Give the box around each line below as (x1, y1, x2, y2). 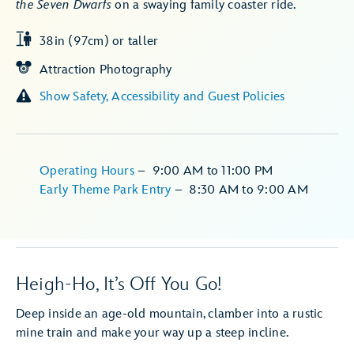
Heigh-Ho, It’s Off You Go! (16, 273, 223, 296)
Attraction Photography (40, 62, 172, 77)
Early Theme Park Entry (40, 183, 175, 198)
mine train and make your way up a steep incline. (16, 326, 296, 341)
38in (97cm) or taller (40, 34, 159, 49)
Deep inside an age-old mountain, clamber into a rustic (16, 307, 323, 322)
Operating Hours (40, 164, 137, 179)
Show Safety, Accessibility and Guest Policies (40, 89, 285, 104)
